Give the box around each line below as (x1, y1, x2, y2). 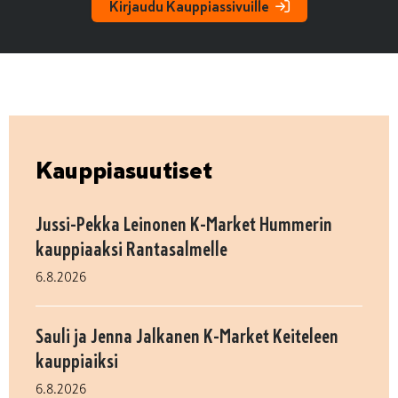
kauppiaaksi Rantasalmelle (36, 236, 227, 261)
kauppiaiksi (36, 348, 118, 373)
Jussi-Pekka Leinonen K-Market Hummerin (36, 211, 332, 236)
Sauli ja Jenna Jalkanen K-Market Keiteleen (36, 323, 338, 348)
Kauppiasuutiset (36, 155, 212, 185)
